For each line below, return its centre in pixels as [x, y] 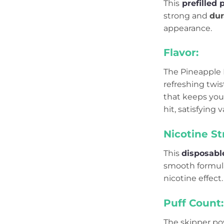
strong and [186, 15]
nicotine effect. [193, 178]
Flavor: [181, 53]
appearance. [188, 28]
